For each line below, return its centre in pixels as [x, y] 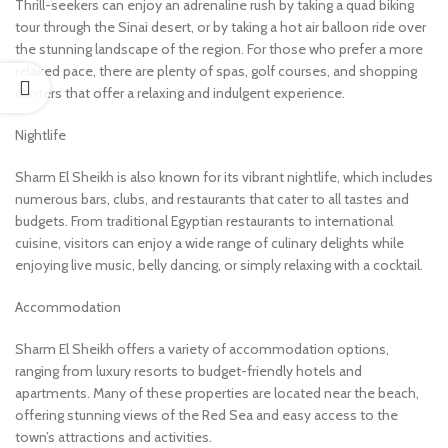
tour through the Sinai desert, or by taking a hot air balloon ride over [220, 27]
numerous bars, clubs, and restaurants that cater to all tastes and [212, 199]
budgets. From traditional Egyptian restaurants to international [204, 221]
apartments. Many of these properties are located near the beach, [217, 393]
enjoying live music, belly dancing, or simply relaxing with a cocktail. [219, 265]
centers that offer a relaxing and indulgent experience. [180, 93]
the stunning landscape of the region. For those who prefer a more [219, 49]
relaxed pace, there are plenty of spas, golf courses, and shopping [216, 71]
